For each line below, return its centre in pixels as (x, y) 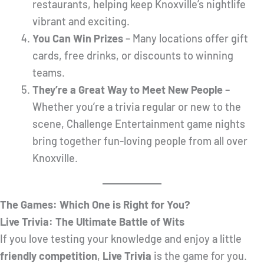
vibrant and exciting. (81, 22)
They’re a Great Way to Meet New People (127, 90)
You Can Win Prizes (77, 39)
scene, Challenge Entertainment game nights (138, 124)
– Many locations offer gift (185, 39)
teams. (48, 73)
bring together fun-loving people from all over (140, 141)
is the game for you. (199, 255)
